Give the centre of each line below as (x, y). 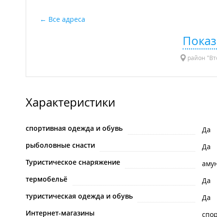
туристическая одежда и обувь (79, 196)
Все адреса (67, 19)
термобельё (46, 179)
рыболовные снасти (60, 145)
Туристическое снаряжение (73, 162)
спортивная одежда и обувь (74, 128)
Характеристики (70, 102)
